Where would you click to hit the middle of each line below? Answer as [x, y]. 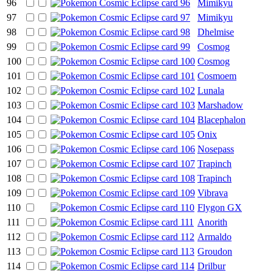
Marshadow [220, 105]
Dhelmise [216, 32]
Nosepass [216, 149]
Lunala [211, 90]
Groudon [215, 251]
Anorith [212, 222]
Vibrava [213, 193]
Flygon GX [220, 207]
